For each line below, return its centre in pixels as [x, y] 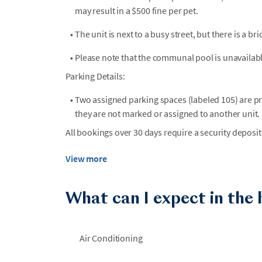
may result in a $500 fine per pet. [137, 10]
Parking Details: [95, 76]
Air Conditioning [111, 238]
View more [86, 158]
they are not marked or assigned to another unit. [168, 113]
